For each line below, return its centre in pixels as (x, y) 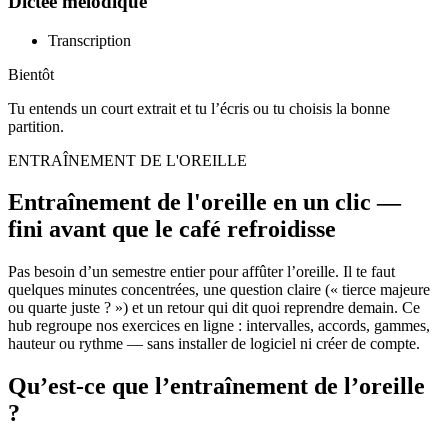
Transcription (89, 40)
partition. (36, 126)
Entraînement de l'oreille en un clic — (204, 202)
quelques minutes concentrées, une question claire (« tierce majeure (219, 290)
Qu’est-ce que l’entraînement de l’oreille (216, 386)
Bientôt (31, 74)
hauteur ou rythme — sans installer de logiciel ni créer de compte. (214, 344)
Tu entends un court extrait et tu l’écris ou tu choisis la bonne (199, 108)
